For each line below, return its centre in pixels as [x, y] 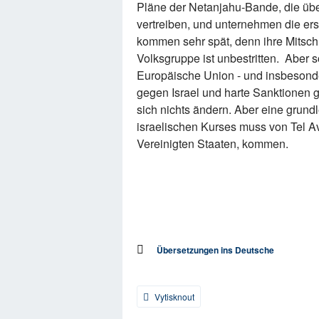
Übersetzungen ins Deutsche [215, 250]
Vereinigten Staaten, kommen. [213, 144]
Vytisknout [173, 297]
